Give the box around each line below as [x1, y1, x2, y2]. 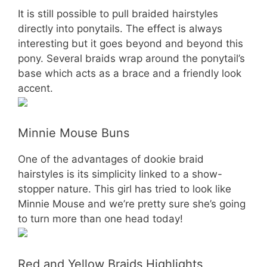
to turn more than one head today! [18, 213, 183, 225]
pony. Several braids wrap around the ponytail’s [18, 52, 245, 64]
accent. [18, 82, 53, 94]
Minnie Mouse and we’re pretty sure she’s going [18, 198, 246, 210]
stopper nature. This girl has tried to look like [18, 183, 231, 195]
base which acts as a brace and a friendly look [18, 67, 241, 79]
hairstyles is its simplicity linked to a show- [18, 168, 222, 180]
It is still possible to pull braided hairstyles [18, 7, 218, 20]
